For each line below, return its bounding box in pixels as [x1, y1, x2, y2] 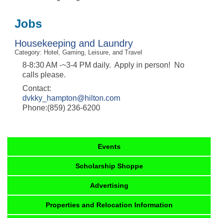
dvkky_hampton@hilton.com [22, 94, 120, 103]
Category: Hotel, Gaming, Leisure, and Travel [15, 49, 142, 56]
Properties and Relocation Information [46, 201, 173, 209]
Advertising [90, 182, 128, 190]
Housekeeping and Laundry [15, 38, 133, 49]
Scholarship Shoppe [75, 162, 143, 170]
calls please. [22, 71, 66, 79]
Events [98, 143, 121, 151]
